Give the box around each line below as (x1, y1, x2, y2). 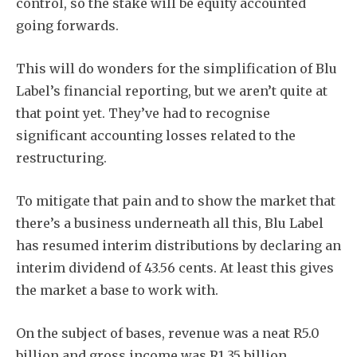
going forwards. (16, 17, 119, 33)
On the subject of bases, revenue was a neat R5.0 (16, 324, 320, 341)
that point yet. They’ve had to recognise (16, 104, 270, 121)
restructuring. (16, 149, 107, 166)
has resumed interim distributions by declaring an (16, 237, 341, 253)
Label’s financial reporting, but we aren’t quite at (16, 82, 328, 99)
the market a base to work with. (16, 281, 218, 298)
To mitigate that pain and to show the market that (16, 192, 335, 209)
